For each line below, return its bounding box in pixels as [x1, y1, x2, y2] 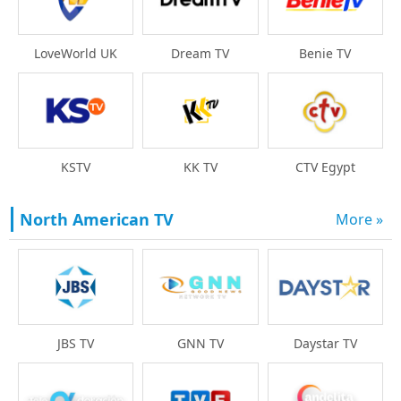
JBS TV [57, 335, 95, 353]
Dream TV [171, 44, 230, 62]
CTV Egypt [294, 158, 355, 176]
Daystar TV [293, 334, 357, 352]
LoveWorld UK [34, 44, 118, 62]
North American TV [20, 209, 174, 231]
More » [336, 209, 383, 230]
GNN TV [176, 335, 224, 353]
